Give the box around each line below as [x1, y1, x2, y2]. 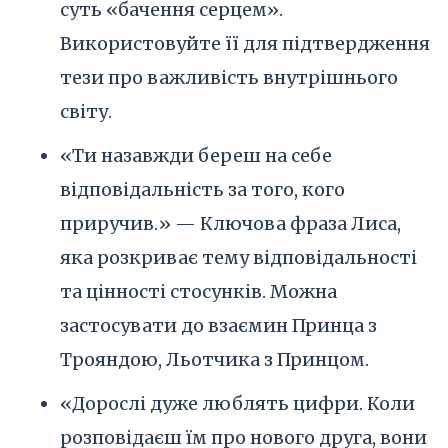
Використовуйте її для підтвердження [60, 32, 430, 55]
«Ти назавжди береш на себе [60, 144, 332, 167]
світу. [60, 100, 112, 123]
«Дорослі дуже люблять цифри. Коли [60, 392, 415, 415]
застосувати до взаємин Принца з [60, 314, 377, 337]
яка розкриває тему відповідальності [60, 246, 417, 269]
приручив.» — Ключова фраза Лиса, [60, 212, 401, 235]
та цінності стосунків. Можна [60, 280, 337, 303]
